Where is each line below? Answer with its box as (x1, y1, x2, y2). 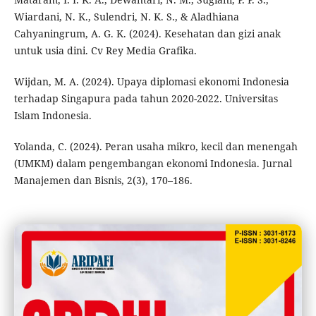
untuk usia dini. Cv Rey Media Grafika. (13, 44, 197, 58)
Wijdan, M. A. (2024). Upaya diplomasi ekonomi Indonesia (13, 75, 289, 89)
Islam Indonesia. (13, 109, 92, 123)
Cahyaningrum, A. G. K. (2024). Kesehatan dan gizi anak (13, 27, 281, 41)
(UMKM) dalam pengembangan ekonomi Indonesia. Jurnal (13, 157, 292, 171)
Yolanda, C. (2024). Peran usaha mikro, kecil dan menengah (13, 140, 298, 154)
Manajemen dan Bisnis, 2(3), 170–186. (13, 174, 193, 188)
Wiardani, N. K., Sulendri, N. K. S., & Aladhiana (13, 10, 239, 24)
